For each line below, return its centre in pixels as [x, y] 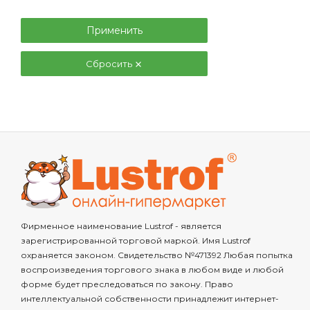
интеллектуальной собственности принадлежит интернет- [150, 299]
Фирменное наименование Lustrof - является [121, 226]
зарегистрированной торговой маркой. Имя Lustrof [136, 240]
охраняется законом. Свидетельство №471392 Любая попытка [157, 255]
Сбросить [110, 64]
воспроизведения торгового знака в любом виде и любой [152, 270]
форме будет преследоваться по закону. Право [127, 284]
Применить [114, 30]
